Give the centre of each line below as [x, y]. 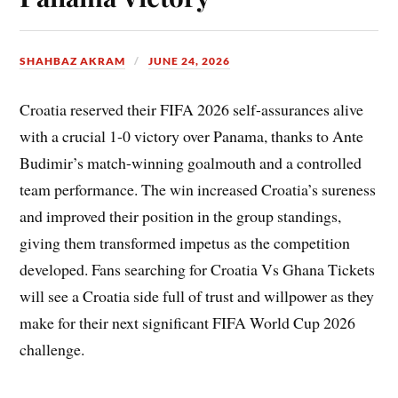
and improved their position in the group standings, [181, 216]
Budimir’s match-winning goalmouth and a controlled [191, 163]
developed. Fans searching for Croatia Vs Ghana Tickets [198, 270]
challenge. [52, 350]
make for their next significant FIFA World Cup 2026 [188, 323]
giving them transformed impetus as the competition [185, 243]
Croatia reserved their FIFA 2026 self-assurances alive [192, 110]
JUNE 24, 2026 [190, 61]
